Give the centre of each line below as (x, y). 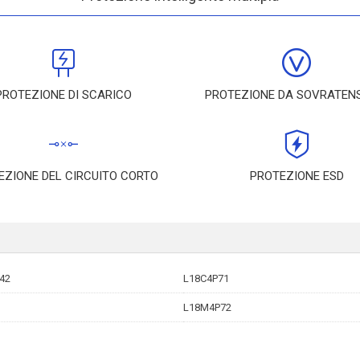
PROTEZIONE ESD (297, 176)
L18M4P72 (207, 307)
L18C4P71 (206, 278)
